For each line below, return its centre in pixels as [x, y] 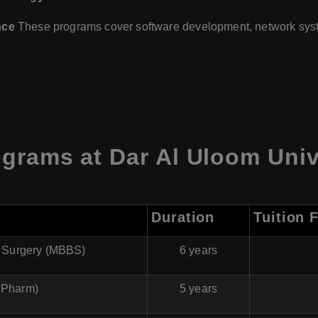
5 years [198, 289]
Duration [183, 217]
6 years [198, 250]
